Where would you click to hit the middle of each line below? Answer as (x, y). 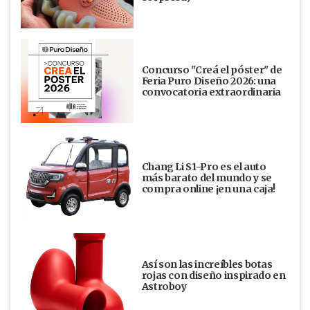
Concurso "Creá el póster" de (212, 70)
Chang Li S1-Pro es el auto (204, 167)
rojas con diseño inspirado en (213, 275)
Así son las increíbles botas (207, 264)
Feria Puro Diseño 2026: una (209, 81)
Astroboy (164, 286)
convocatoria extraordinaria (211, 92)
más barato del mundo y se (207, 178)
